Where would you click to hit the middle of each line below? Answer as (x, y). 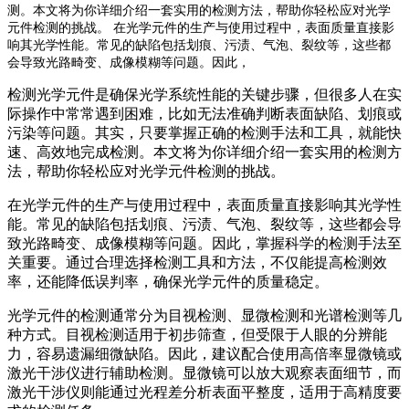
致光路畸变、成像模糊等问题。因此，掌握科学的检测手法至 (204, 243)
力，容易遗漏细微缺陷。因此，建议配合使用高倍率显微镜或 (204, 353)
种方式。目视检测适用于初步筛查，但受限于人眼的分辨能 (197, 334)
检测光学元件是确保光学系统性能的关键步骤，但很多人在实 (204, 94)
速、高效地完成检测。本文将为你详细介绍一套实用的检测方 (204, 152)
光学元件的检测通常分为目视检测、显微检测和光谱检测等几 (204, 315)
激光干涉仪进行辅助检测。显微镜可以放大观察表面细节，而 (204, 372)
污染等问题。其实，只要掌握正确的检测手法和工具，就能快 (204, 132)
